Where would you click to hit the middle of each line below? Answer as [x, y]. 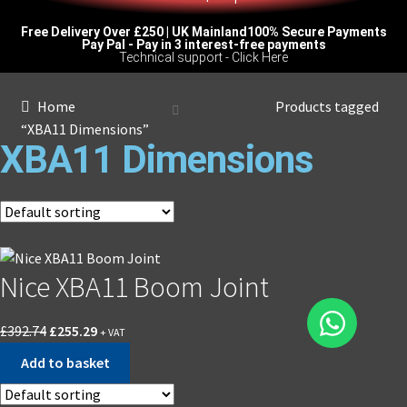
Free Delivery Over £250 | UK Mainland [134, 32]
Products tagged [327, 106]
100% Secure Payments [317, 32]
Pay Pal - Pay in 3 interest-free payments [203, 45]
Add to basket [65, 363]
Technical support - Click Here [203, 57]
